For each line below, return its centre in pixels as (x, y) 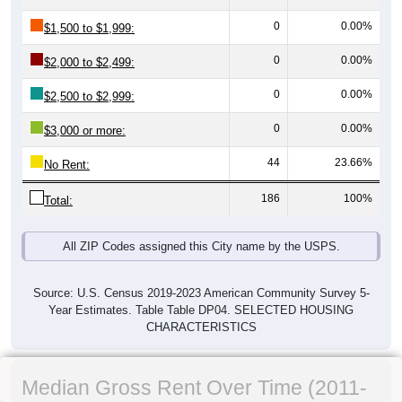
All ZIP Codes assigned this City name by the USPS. (201, 247)
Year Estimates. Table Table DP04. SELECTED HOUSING (201, 310)
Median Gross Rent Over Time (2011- (194, 388)
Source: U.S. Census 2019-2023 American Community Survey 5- (201, 293)
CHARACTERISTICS (201, 328)
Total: (58, 201)
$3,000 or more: (85, 131)
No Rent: (67, 165)
